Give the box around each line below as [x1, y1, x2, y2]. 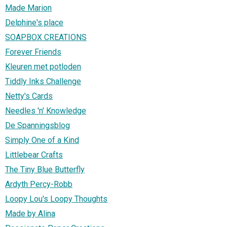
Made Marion [5, 3, 52, 13]
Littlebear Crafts [5, 149, 63, 160]
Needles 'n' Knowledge [5, 105, 86, 116]
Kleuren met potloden [5, 61, 81, 71]
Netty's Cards [5, 91, 53, 101]
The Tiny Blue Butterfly [5, 164, 85, 174]
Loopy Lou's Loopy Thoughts [5, 194, 107, 204]
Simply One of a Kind [5, 135, 79, 145]
